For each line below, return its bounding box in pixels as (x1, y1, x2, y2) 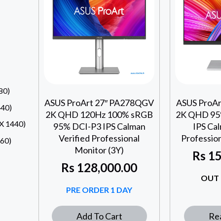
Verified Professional (59, 133, 140, 144)
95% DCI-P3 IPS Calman (53, 121, 146, 132)
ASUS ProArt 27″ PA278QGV (44, 97, 154, 109)
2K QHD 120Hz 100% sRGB (45, 109, 153, 120)
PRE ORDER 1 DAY (66, 185, 133, 195)
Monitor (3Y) (74, 145, 124, 156)
